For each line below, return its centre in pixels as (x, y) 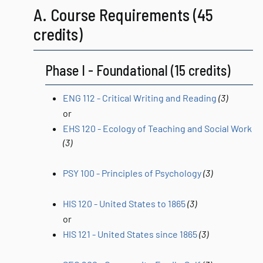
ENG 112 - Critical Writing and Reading (140, 98)
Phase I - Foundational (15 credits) (138, 70)
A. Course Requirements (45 (123, 15)
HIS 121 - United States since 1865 (130, 234)
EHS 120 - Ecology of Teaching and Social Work (157, 128)
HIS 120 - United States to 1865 (124, 203)
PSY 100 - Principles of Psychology (132, 173)
